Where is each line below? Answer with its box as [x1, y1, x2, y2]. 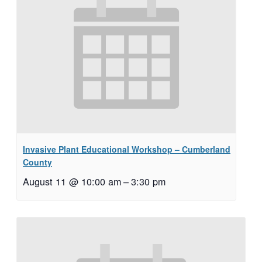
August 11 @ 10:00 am [23, 174, 121, 189]
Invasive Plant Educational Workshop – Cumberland [23, 143, 230, 156]
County [23, 156, 52, 168]
